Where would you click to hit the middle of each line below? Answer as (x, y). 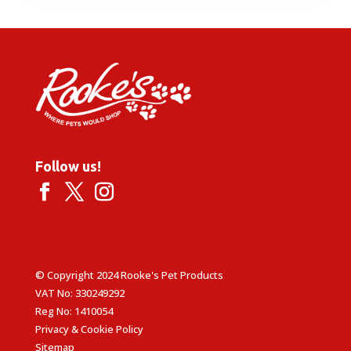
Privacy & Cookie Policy (89, 329)
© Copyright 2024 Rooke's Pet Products (129, 275)
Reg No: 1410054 (74, 311)
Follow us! (68, 166)
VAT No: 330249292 (80, 293)
